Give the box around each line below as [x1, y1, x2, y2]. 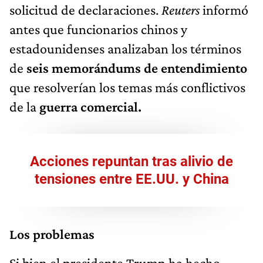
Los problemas [9, 225, 95, 242]
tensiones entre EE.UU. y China [34, 170, 229, 187]
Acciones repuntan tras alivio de [30, 153, 233, 170]
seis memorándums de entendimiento [23, 59, 247, 76]
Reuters [161, 1, 203, 18]
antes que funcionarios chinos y [9, 21, 187, 37]
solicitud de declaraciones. [9, 1, 161, 18]
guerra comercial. [39, 98, 141, 114]
